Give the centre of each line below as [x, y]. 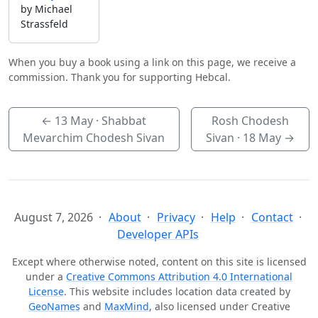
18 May [262, 138]
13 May [74, 121]
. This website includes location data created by [177, 292]
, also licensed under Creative [219, 307]
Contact [272, 218]
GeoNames [54, 307]
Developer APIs [158, 235]
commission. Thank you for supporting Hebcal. [120, 77]
